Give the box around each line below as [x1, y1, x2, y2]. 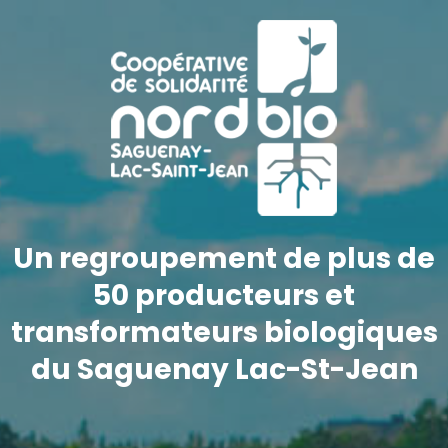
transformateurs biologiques [10, 313, 438, 352]
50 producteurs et [93, 276, 355, 315]
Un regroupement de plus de [13, 239, 435, 278]
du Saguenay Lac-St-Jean [30, 350, 418, 389]
